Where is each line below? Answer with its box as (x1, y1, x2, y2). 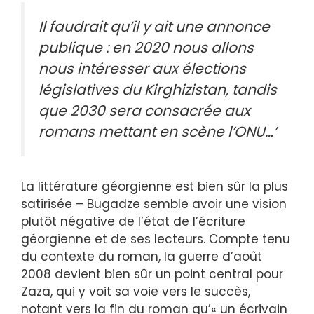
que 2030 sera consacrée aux (39, 100, 250, 121)
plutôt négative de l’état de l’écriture (21, 212, 245, 230)
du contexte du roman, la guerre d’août (21, 247, 262, 265)
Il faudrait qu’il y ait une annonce (39, 16, 270, 36)
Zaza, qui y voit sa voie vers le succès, (21, 282, 250, 300)
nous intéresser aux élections (39, 58, 246, 78)
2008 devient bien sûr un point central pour (21, 265, 283, 282)
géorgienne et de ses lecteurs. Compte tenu (21, 230, 290, 247)
